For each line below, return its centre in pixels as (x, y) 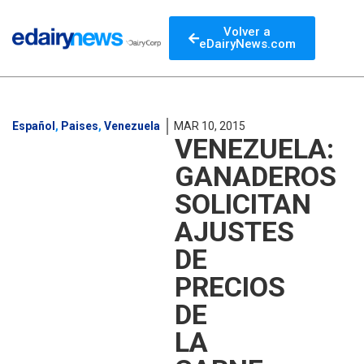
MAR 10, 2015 (210, 126)
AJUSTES (234, 232)
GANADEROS (256, 176)
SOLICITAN (243, 204)
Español (34, 126)
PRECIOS (230, 287)
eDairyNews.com (247, 44)
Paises (80, 126)
